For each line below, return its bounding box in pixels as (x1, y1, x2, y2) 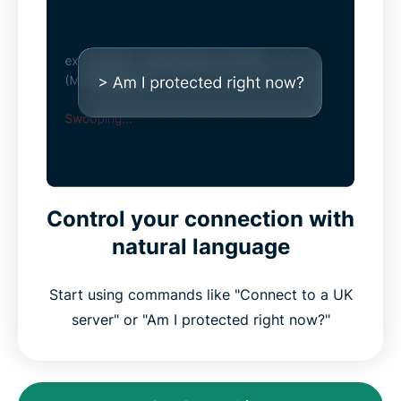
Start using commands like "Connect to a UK (48, 286, 353, 304)
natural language (111, 234, 290, 260)
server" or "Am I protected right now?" (71, 311, 330, 329)
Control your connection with (47, 206, 354, 233)
